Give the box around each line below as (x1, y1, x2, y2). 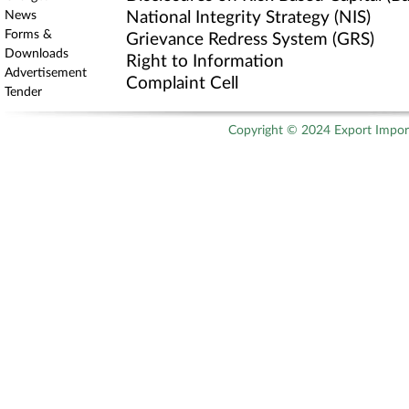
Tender (5, 86, 42, 99)
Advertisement (5, 67, 87, 79)
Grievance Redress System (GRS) (126, 31, 374, 48)
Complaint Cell (126, 75, 238, 92)
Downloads (5, 47, 68, 60)
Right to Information (126, 53, 284, 70)
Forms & (5, 28, 52, 41)
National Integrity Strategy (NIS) (126, 9, 371, 26)
